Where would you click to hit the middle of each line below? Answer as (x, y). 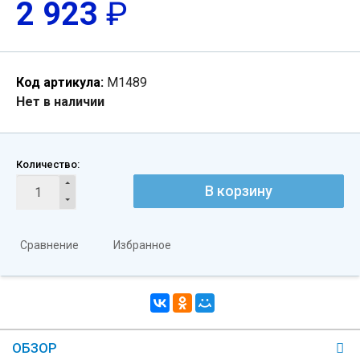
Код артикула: (60, 82)
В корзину (238, 191)
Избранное (142, 245)
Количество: (48, 164)
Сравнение (49, 245)
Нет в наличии (60, 102)
